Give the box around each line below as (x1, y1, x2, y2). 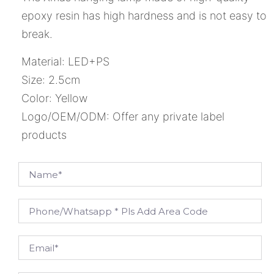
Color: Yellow (21, 91, 87, 105)
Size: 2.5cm (21, 73, 80, 86)
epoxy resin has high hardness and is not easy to (21, 9, 267, 23)
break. (21, 28, 53, 41)
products (21, 128, 67, 141)
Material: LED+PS (21, 54, 109, 68)
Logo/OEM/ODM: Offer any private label (21, 109, 224, 123)
